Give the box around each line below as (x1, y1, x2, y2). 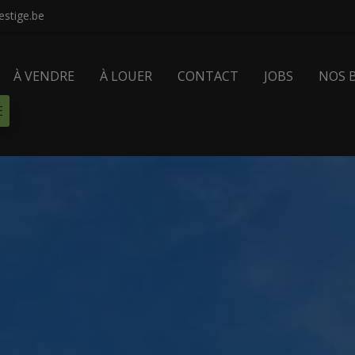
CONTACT (177, 67, 239, 86)
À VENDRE (13, 67, 75, 86)
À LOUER (100, 67, 153, 86)
